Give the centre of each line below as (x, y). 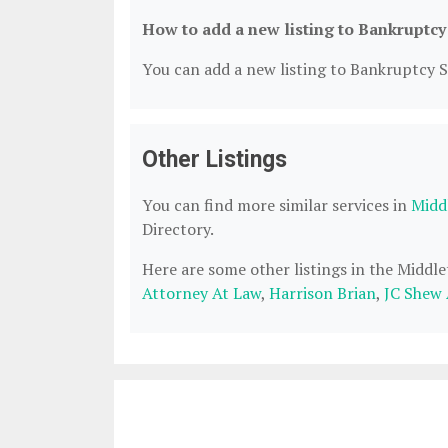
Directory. (178, 229)
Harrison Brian (322, 293)
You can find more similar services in (276, 205)
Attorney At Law (201, 293)
